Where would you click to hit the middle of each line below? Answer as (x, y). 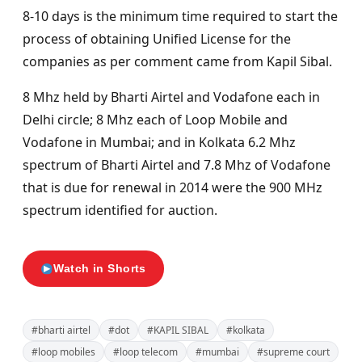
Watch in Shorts (100, 269)
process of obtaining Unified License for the (157, 39)
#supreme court (293, 352)
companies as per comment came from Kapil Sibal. (177, 62)
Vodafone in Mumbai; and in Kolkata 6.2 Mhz (159, 143)
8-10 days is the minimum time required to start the (180, 17)
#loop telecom (145, 352)
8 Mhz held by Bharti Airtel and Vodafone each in (171, 97)
